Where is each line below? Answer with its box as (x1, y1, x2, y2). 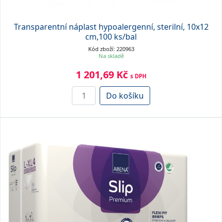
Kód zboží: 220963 (88, 45, 134, 53)
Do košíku (106, 90, 144, 101)
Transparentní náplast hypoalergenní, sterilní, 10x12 (13, 21, 209, 32)
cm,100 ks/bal (85, 31, 137, 42)
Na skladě (98, 52, 124, 59)
